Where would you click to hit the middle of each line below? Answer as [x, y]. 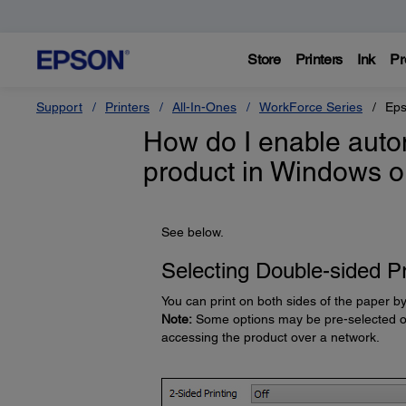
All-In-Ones [204, 107]
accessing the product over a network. [270, 337]
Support [59, 107]
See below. [192, 232]
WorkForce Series [311, 107]
